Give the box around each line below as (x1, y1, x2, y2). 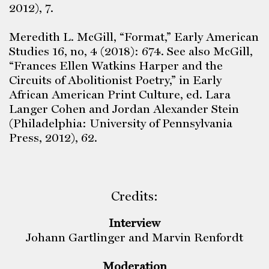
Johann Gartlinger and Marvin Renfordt (26, 230, 243, 245)
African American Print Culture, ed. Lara (9, 87, 231, 102)
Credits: (111, 188, 158, 205)
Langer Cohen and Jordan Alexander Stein (9, 101, 239, 116)
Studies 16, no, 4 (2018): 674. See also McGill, (9, 44, 253, 59)
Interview (109, 216, 160, 231)
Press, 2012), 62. (9, 130, 97, 145)
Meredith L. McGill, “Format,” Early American (9, 29, 259, 44)
